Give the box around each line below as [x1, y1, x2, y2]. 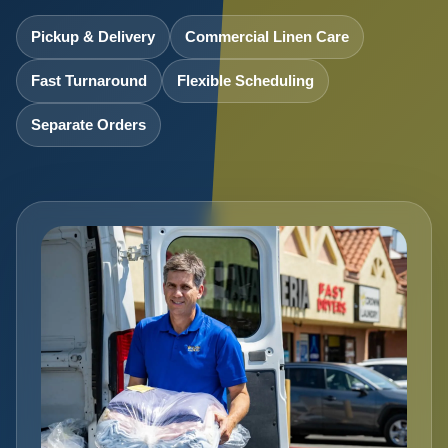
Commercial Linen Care [185, 28, 349, 46]
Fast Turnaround [31, 72, 147, 90]
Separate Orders [31, 116, 146, 134]
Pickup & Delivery [31, 28, 155, 46]
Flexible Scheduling [177, 72, 314, 90]
